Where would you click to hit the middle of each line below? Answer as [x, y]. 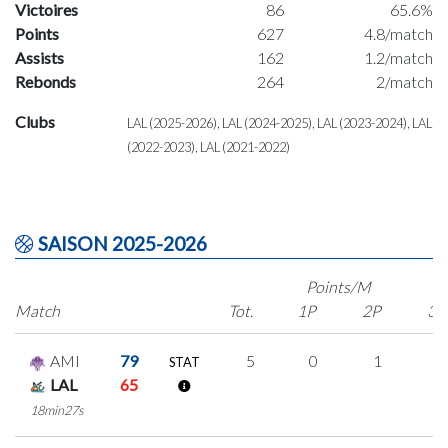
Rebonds [45, 82]
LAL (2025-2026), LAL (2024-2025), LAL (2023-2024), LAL [279, 123]
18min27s [57, 410]
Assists [39, 58]
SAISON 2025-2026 [120, 244]
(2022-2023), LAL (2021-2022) [208, 147]
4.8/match [398, 34]
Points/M [339, 287]
